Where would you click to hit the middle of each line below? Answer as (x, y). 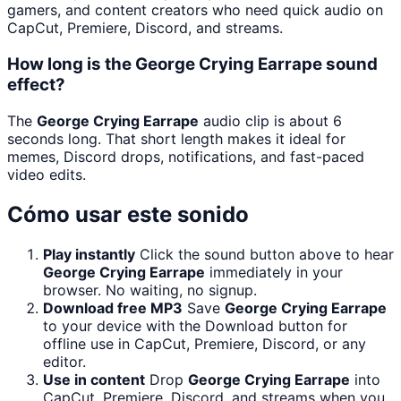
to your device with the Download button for (195, 325)
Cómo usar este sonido (128, 214)
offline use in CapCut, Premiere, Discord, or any (205, 343)
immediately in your (274, 272)
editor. (64, 361)
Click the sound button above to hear (267, 254)
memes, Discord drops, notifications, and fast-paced (186, 156)
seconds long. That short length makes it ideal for (176, 138)
